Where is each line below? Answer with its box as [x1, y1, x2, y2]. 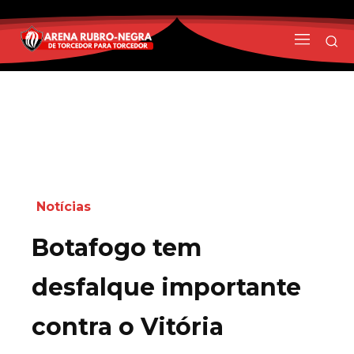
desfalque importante [32, 272, 301, 302]
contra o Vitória [32, 311, 224, 341]
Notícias [36, 198, 91, 214]
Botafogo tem [32, 232, 201, 262]
